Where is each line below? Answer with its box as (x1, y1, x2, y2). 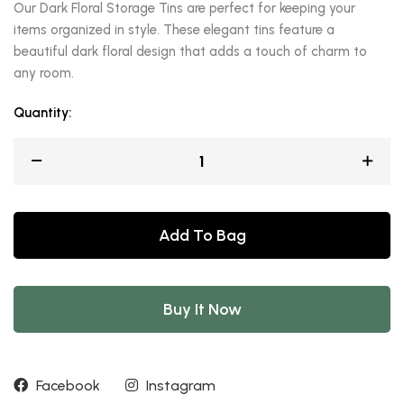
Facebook (32, 377, 100, 395)
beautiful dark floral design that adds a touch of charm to (14, 42, 367, 60)
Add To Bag (158, 225, 246, 246)
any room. (14, 64, 74, 81)
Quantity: (14, 104, 71, 121)
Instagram (142, 377, 216, 395)
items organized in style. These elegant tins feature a (14, 21, 335, 38)
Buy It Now (162, 299, 242, 320)
